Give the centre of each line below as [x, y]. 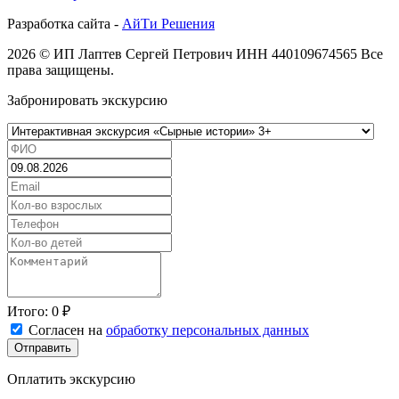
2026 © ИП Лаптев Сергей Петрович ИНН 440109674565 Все [195, 53]
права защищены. [61, 69]
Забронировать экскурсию [87, 100]
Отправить [43, 347]
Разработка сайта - [65, 23]
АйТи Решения [168, 23]
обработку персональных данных [208, 330]
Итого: [29, 311]
